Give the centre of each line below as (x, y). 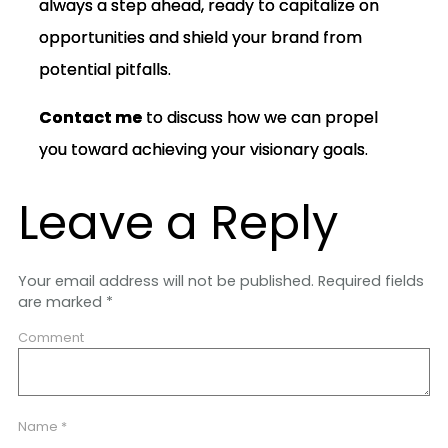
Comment (50, 338)
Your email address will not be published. (165, 280)
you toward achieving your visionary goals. (203, 149)
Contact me (90, 117)
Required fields (368, 280)
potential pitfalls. (104, 69)
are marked (61, 301)
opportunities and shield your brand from (200, 37)
